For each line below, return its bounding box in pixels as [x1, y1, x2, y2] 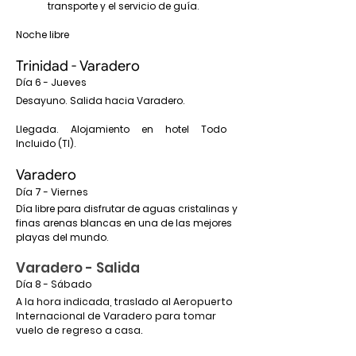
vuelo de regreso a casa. [16, 323, 142, 337]
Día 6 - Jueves [16, 75, 87, 89]
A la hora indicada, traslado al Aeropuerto [16, 295, 233, 308]
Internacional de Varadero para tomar [16, 309, 216, 323]
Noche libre [16, 28, 69, 41]
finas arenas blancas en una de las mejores [16, 216, 232, 230]
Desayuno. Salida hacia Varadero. [16, 94, 185, 107]
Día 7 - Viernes [16, 185, 88, 199]
